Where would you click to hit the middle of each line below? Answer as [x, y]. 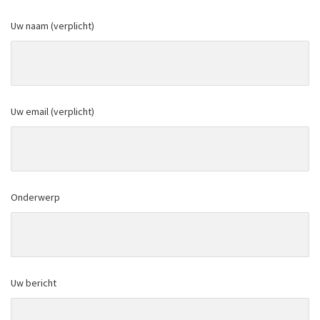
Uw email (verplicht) [52, 111]
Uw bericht [34, 282]
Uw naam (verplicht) [52, 25]
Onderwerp [35, 197]
